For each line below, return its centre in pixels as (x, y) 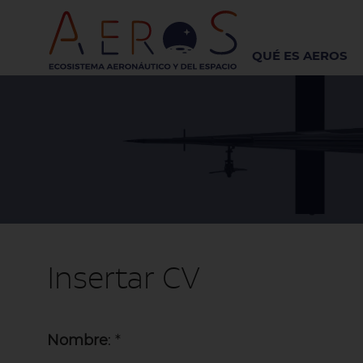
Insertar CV (123, 278)
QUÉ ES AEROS (300, 56)
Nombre (77, 340)
